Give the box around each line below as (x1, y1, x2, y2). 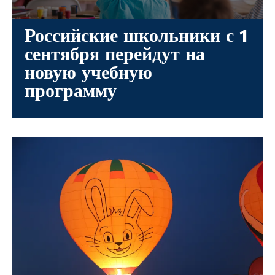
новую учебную (25, 61, 152, 83)
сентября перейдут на (25, 43, 205, 64)
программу (25, 80, 122, 101)
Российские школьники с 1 (25, 25, 247, 46)
